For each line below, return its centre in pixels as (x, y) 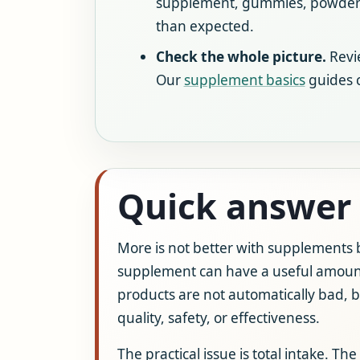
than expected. (205, 26)
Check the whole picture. (241, 56)
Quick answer (235, 206)
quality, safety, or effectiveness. (219, 317)
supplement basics (244, 80)
